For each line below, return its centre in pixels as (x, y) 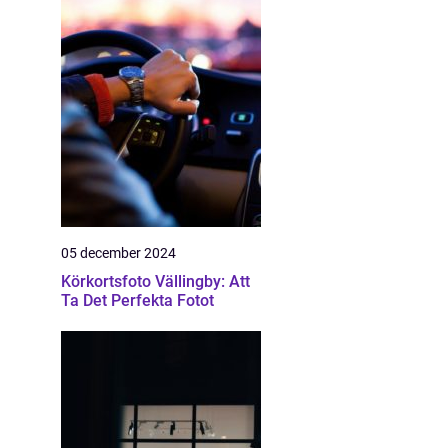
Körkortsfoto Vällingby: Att (155, 281)
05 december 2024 (118, 253)
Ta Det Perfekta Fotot (137, 300)
